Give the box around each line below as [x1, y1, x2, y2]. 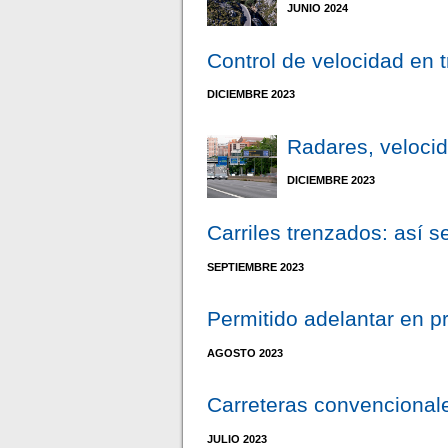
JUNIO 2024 [287, 2, 349, 15]
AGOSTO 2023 [207, 346, 284, 359]
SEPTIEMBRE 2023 [207, 260, 305, 273]
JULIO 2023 [207, 432, 268, 445]
